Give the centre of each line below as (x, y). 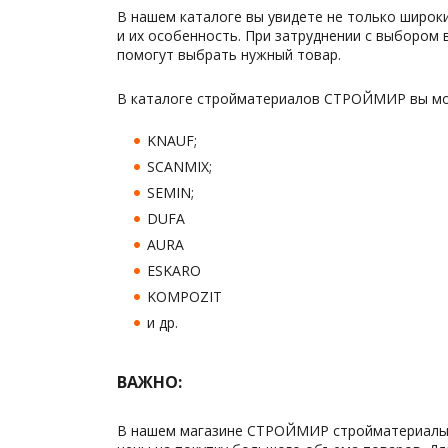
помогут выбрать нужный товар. (229, 54)
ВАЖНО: (149, 382)
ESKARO (174, 270)
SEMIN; (170, 192)
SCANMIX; (179, 166)
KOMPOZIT (184, 296)
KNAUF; (172, 140)
